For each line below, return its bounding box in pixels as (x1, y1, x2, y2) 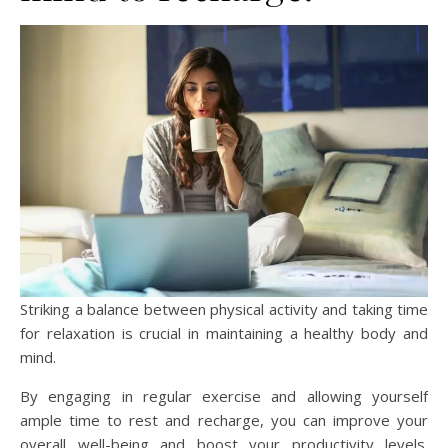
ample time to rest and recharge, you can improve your (20, 409, 428, 430)
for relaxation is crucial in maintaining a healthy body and (20, 322, 428, 343)
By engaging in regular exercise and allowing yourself (20, 385, 428, 406)
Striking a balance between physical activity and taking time (20, 298, 428, 319)
